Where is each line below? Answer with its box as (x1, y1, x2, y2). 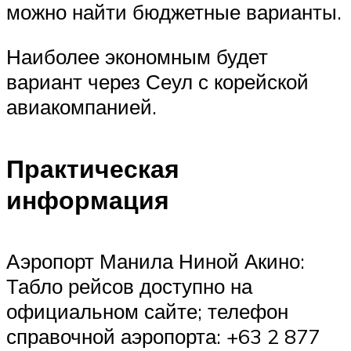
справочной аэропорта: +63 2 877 (6, 324, 320, 349)
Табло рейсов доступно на (6, 273, 252, 299)
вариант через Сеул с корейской (6, 69, 309, 95)
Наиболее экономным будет (6, 44, 268, 70)
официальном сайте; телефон (6, 299, 288, 324)
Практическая (6, 152, 179, 184)
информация (6, 183, 169, 215)
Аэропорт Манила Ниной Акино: (6, 248, 305, 274)
